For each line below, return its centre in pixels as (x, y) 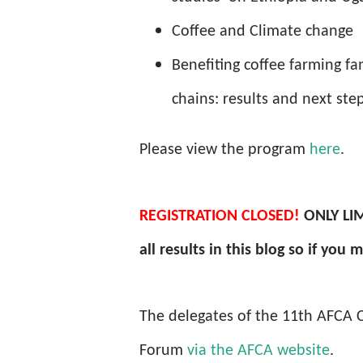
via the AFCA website (258, 351)
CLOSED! (269, 216)
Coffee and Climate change (263, 32)
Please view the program (224, 150)
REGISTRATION (188, 216)
